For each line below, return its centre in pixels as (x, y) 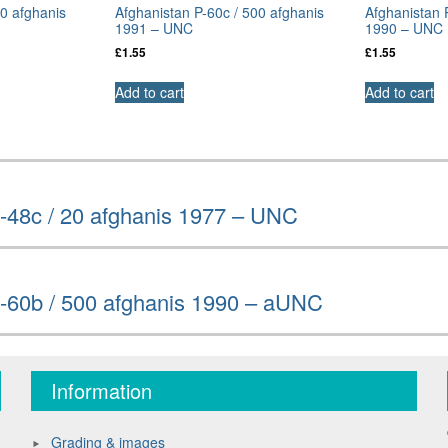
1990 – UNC (404, 27)
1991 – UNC (154, 27)
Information (102, 390)
